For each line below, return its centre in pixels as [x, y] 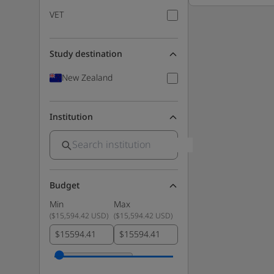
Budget [65, 186]
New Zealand [87, 78]
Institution [71, 117]
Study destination [86, 54]
